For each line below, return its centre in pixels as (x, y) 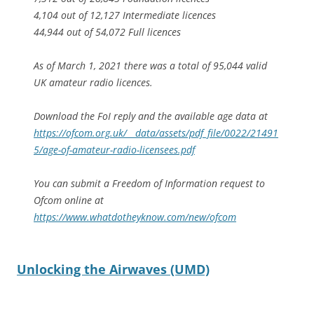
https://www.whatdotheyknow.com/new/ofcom (135, 217)
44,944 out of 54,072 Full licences (107, 32)
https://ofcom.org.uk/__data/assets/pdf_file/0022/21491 (156, 132)
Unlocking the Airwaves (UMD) (113, 269)
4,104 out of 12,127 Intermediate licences (125, 15)
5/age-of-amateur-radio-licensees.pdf (114, 149)
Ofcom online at (69, 200)
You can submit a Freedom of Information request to (149, 183)
